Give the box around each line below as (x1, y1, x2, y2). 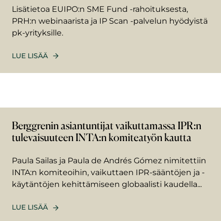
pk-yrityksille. (12, 28, 63, 37)
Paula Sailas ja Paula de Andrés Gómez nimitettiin (12, 156, 206, 166)
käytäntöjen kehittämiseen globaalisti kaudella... (12, 180, 202, 189)
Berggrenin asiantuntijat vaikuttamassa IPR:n (12, 119, 201, 132)
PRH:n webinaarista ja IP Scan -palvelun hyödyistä (12, 16, 208, 26)
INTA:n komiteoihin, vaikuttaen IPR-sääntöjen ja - (12, 168, 205, 178)
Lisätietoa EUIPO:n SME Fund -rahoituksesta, (12, 4, 188, 14)
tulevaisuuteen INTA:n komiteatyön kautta (12, 131, 191, 144)
